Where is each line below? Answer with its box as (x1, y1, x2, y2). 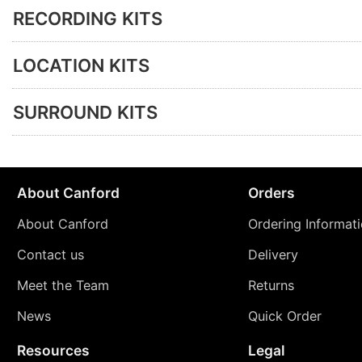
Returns (247, 276, 294, 293)
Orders (247, 183, 295, 201)
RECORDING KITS (13, 7, 162, 29)
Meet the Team (16, 276, 109, 293)
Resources (16, 342, 90, 360)
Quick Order (247, 307, 322, 324)
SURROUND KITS (13, 101, 158, 123)
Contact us (16, 246, 84, 263)
